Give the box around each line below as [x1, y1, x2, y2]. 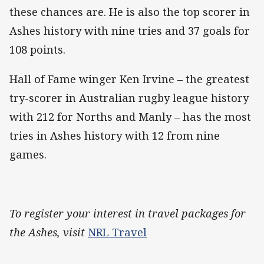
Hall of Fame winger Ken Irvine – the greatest [9, 71, 249, 86]
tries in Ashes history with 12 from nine [9, 128, 220, 143]
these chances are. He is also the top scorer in [9, 4, 250, 19]
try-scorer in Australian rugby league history [9, 90, 249, 105]
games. [9, 147, 47, 161]
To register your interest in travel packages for [9, 206, 246, 221]
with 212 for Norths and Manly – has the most [9, 109, 251, 124]
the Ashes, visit [9, 225, 85, 240]
